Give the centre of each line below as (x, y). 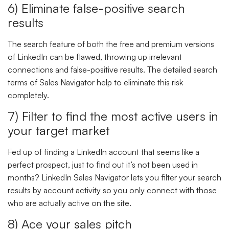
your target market (60, 131)
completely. (29, 95)
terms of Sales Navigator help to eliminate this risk (95, 82)
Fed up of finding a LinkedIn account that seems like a (104, 152)
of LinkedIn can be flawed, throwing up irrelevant (95, 56)
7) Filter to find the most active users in (113, 116)
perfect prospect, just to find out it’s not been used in (103, 165)
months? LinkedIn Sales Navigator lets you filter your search (114, 178)
